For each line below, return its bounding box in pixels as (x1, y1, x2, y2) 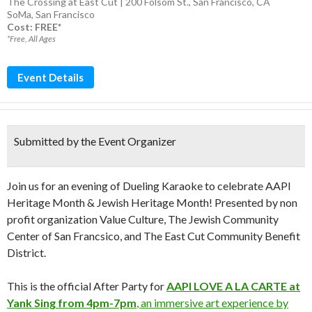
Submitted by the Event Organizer (14, 134, 176, 148)
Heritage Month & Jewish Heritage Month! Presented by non (7, 196, 297, 209)
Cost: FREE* (7, 21, 61, 33)
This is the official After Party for (7, 279, 166, 292)
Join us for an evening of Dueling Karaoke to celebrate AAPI (7, 179, 291, 192)
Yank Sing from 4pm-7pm (7, 296, 136, 309)
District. (7, 246, 46, 259)
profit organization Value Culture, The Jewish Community (7, 212, 279, 226)
